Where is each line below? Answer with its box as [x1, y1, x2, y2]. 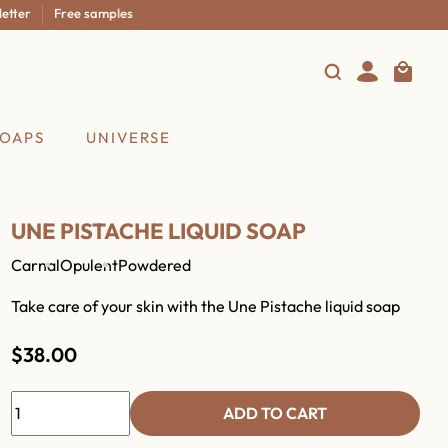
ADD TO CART [222, 403, 327, 424]
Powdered [117, 254, 191, 275]
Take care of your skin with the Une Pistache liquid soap [10, 295, 400, 316]
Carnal [10, 254, 60, 275]
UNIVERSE [86, 128, 172, 148]
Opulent [59, 254, 118, 275]
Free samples [20, 5, 100, 21]
